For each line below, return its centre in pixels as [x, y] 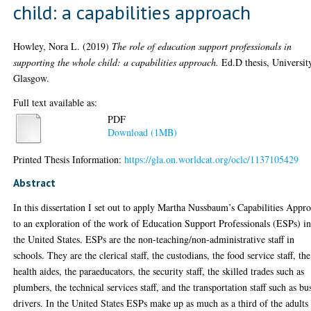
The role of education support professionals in [202, 46]
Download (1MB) [143, 133]
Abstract [35, 182]
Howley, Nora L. [47, 46]
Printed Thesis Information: [69, 159]
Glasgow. [32, 78]
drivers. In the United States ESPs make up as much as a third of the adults [161, 303]
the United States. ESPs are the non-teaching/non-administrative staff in [154, 239]
